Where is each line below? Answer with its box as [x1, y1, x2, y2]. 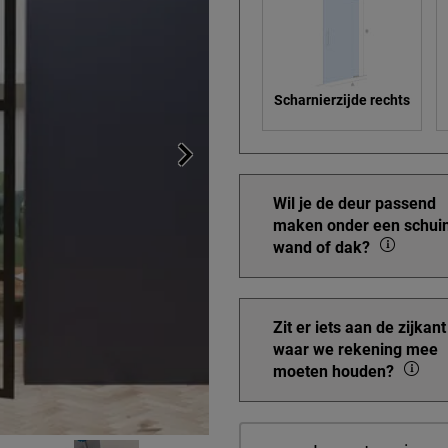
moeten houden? [273, 362, 398, 381]
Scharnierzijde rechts [274, 92, 411, 108]
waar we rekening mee [273, 340, 438, 359]
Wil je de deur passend [273, 194, 436, 213]
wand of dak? [273, 238, 374, 257]
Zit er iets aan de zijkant [273, 318, 446, 337]
